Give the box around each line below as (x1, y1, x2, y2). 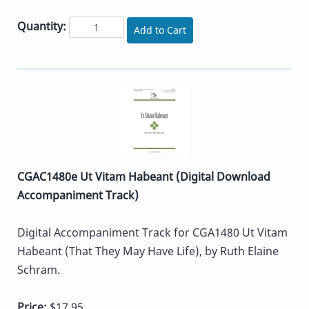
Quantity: (17, 19, 66, 34)
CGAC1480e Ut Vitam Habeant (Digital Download (17, 168, 270, 184)
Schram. (17, 261, 60, 277)
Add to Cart (134, 23, 186, 37)
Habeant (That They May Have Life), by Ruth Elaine (17, 243, 279, 259)
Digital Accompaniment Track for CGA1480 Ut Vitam (17, 224, 288, 240)
